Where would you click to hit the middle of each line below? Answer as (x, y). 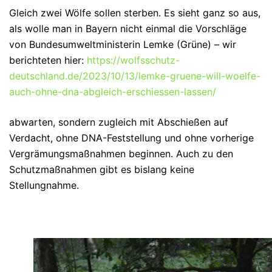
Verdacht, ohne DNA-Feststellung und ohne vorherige (131, 138)
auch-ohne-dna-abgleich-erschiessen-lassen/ (114, 92)
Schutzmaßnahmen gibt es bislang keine (102, 169)
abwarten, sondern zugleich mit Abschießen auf (119, 122)
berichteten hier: (48, 60)
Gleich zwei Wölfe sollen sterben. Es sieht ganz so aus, (135, 13)
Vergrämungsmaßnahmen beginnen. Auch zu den (121, 154)
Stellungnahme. (44, 185)
